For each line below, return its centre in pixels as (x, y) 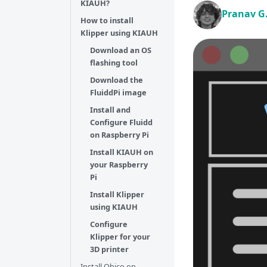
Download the (117, 80)
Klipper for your (120, 237)
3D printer (109, 249)
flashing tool (114, 63)
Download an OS (121, 50)
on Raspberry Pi (119, 135)
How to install (107, 20)
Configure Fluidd (121, 122)
